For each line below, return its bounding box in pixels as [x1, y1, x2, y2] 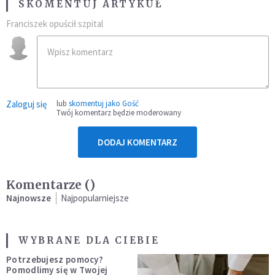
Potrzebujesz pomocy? [6, 253, 103, 265]
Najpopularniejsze [61, 192, 129, 204]
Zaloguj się [6, 98, 47, 110]
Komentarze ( [6, 177, 90, 192]
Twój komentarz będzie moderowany [56, 107, 181, 118]
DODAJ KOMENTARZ [98, 136, 177, 148]
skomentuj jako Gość [69, 98, 139, 109]
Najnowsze [6, 192, 51, 204]
